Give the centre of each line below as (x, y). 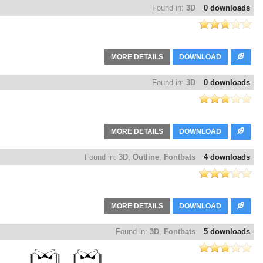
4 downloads (227, 157)
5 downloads (227, 232)
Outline (146, 157)
